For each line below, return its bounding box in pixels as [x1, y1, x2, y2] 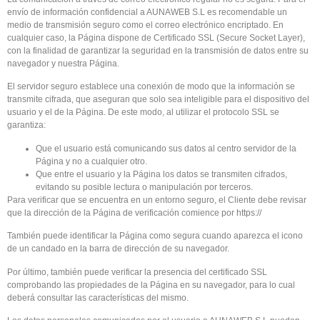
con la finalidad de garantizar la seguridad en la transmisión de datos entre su [7, 46, 309, 56]
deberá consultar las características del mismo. [7, 292, 189, 303]
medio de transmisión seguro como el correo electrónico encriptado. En [7, 20, 284, 31]
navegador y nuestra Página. [7, 59, 119, 69]
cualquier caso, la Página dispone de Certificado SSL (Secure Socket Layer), [7, 33, 305, 44]
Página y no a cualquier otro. [36, 156, 147, 166]
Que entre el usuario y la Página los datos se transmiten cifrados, [36, 169, 287, 179]
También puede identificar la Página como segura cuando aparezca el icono [7, 231, 303, 241]
